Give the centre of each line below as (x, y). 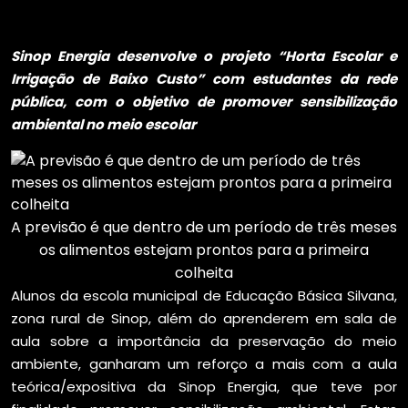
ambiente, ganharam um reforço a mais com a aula (204, 364)
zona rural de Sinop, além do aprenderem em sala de (204, 318)
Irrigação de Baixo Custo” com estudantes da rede (204, 79)
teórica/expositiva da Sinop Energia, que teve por (204, 387)
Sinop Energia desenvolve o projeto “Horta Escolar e (204, 56)
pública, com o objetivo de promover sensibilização (204, 102)
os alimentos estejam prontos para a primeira (204, 250)
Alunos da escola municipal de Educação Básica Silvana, (204, 296)
